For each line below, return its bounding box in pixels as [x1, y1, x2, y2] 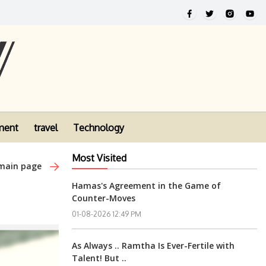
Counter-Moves [72, 192, 136, 204]
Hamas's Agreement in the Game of [72, 180, 221, 191]
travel [34, 122, 58, 134]
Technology [73, 122, 124, 134]
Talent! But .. [72, 252, 127, 264]
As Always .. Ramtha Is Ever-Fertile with [72, 240, 235, 251]
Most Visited [72, 152, 127, 164]
